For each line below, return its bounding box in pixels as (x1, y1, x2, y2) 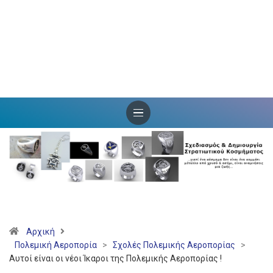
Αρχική (26, 227, 55, 237)
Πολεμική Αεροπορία (15, 240, 97, 250)
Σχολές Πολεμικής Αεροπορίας (113, 240, 235, 250)
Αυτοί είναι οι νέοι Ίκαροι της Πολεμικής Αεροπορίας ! (9, 253, 222, 264)
